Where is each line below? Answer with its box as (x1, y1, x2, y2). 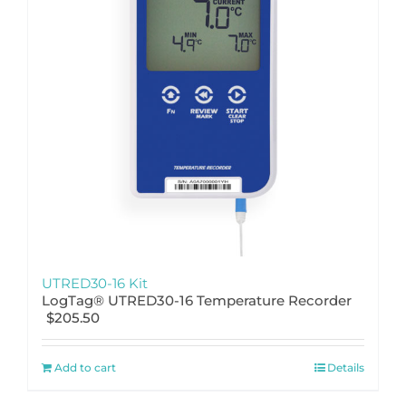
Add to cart (54, 360, 116, 374)
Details (327, 360, 364, 374)
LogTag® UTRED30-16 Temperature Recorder (42, 291, 352, 309)
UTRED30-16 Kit (42, 274, 148, 292)
